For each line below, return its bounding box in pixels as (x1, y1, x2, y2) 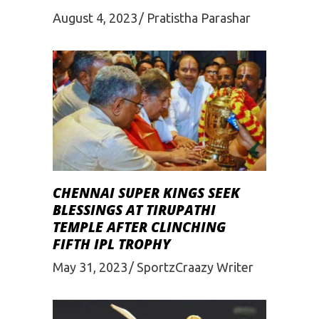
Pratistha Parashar (147, 10, 251, 25)
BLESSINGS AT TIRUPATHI (53, 200, 216, 219)
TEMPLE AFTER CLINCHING (53, 217, 226, 236)
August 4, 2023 (53, 10, 137, 25)
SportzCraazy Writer (137, 259, 253, 274)
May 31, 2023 (53, 259, 127, 274)
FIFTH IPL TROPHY (53, 234, 170, 253)
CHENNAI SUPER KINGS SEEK (53, 183, 240, 202)
